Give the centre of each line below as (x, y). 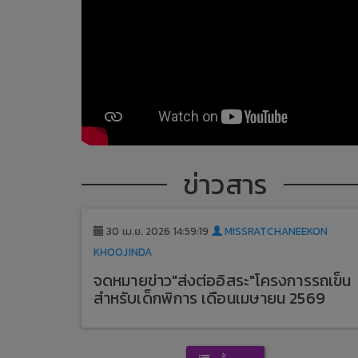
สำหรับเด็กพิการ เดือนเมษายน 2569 (209, 298)
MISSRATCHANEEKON (275, 231)
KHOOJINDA (123, 252)
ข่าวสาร (225, 184)
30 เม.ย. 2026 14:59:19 (158, 231)
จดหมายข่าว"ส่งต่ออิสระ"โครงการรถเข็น (223, 280)
